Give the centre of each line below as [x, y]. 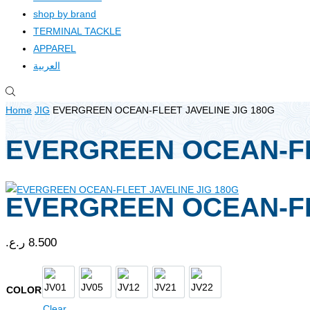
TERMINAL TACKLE [77, 31]
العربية [47, 66]
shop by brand [65, 14]
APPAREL [55, 48]
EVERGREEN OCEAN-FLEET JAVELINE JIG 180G [164, 110]
